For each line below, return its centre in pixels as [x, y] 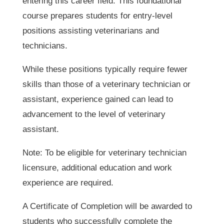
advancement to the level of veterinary [94, 114]
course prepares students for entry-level [97, 16]
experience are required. [68, 183]
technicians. [45, 46]
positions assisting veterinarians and [90, 31]
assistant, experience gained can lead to [97, 99]
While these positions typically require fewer [105, 69]
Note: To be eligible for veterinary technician [104, 153]
